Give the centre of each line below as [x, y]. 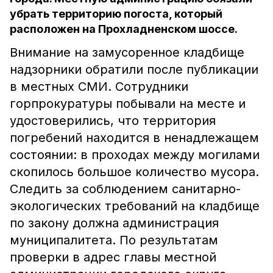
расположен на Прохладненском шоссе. [124, 29]
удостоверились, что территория [113, 121]
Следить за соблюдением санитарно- [125, 189]
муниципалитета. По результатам [114, 240]
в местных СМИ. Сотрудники [99, 87]
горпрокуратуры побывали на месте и [128, 104]
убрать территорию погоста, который [116, 14]
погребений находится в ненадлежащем [134, 138]
